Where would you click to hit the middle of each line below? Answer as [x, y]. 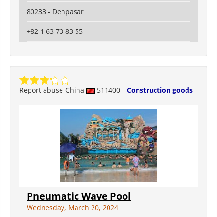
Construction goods [160, 90]
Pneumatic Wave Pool [79, 196]
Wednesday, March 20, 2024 [72, 208]
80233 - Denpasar [55, 12]
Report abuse [41, 90]
